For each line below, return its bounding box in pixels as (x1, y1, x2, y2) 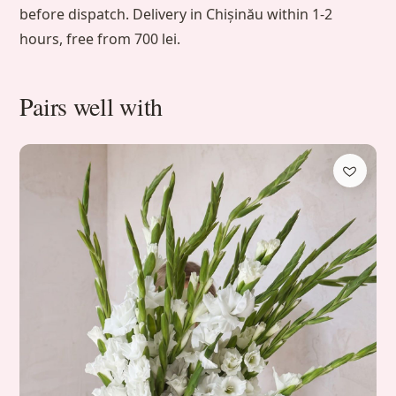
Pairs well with (19, 89, 164, 124)
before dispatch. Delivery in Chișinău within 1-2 (19, 4, 333, 25)
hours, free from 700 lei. (19, 29, 181, 49)
